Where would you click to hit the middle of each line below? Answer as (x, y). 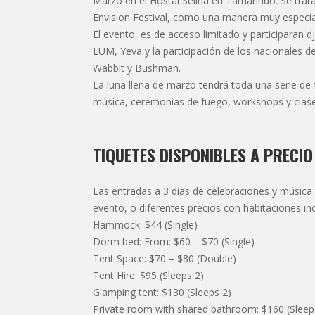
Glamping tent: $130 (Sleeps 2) (162, 292)
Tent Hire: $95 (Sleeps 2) (148, 276)
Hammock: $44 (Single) (145, 225)
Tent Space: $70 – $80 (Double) (165, 259)
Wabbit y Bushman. (137, 68)
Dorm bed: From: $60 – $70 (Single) (174, 242)
